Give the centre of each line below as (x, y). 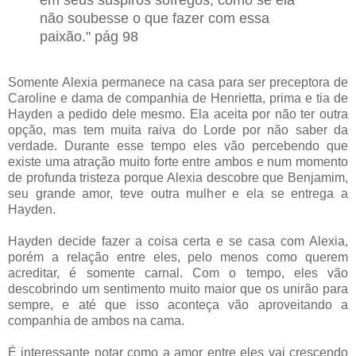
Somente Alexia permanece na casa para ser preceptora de (178, 83)
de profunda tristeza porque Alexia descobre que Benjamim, (178, 178)
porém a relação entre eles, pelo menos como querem (178, 257)
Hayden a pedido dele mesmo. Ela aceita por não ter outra (178, 114)
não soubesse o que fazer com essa (155, 19)
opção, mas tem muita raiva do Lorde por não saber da (178, 130)
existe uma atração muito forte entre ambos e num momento (178, 162)
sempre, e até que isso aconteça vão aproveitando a (178, 305)
